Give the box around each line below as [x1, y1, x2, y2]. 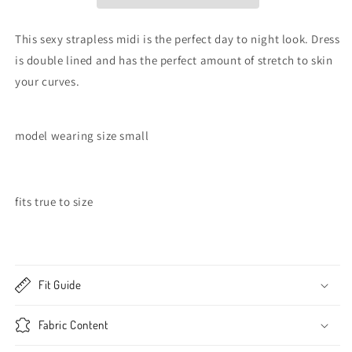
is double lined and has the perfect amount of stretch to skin [15, 52, 333, 68]
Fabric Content [38, 317, 108, 332]
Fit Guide [38, 277, 82, 292]
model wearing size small [15, 127, 149, 143]
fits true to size [15, 193, 96, 209]
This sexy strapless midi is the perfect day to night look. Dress [15, 31, 340, 46]
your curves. [15, 73, 82, 89]
